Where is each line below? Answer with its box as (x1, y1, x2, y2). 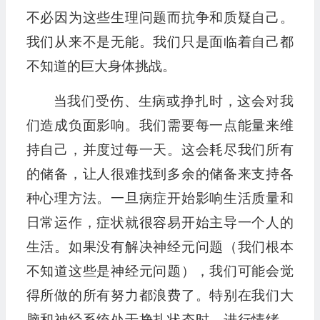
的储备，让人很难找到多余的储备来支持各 (26, 166, 294, 182)
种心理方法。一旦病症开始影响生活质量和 (26, 191, 294, 206)
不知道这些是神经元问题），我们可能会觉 (26, 264, 294, 279)
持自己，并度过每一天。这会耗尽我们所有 (26, 142, 294, 158)
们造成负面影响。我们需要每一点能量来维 (26, 118, 294, 134)
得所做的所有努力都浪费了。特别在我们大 (26, 288, 294, 304)
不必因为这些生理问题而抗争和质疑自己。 (26, 10, 294, 26)
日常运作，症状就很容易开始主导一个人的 (26, 215, 294, 231)
